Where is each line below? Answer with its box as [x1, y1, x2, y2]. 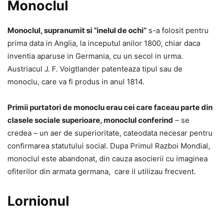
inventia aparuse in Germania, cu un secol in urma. [7, 51, 183, 61]
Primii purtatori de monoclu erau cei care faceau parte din [7, 102, 213, 112]
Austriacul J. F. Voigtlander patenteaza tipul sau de [7, 64, 183, 74]
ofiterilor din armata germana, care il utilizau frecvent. [7, 166, 196, 176]
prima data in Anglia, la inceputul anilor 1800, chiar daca [7, 38, 200, 48]
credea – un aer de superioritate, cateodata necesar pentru [7, 128, 213, 138]
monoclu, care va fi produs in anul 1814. [7, 76, 145, 86]
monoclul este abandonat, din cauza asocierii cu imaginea [7, 153, 208, 163]
